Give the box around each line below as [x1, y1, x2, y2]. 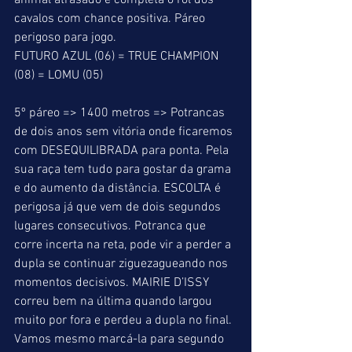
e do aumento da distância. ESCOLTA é [14, 181, 224, 196]
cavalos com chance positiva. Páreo [14, 11, 208, 27]
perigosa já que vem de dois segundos [14, 200, 224, 215]
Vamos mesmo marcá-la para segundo [14, 332, 227, 347]
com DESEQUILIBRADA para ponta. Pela [14, 143, 232, 159]
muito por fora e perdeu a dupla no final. [14, 313, 235, 328]
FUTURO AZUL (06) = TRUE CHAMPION [14, 49, 222, 64]
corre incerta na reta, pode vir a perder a [14, 237, 234, 253]
